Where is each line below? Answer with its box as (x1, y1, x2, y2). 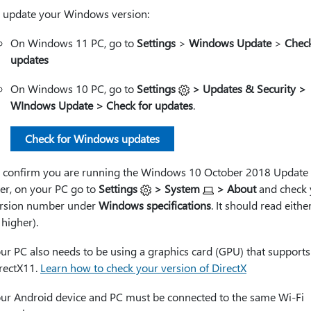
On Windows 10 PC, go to (10, 81, 137, 96)
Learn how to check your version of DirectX (40, 260, 246, 275)
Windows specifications (99, 198, 211, 212)
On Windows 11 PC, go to (10, 35, 137, 50)
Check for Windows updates (25, 131, 160, 146)
